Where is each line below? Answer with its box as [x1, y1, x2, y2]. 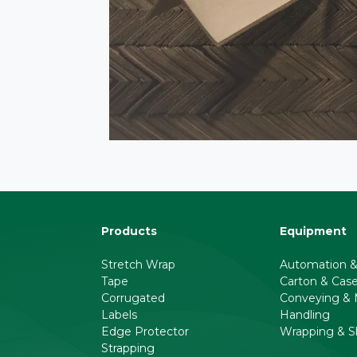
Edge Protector [101, 324, 189, 339]
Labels [101, 308, 137, 322]
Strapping [101, 341, 155, 355]
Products [101, 224, 157, 238]
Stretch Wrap [101, 257, 175, 272]
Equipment [280, 224, 347, 238]
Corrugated [101, 291, 165, 305]
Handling [280, 308, 330, 322]
